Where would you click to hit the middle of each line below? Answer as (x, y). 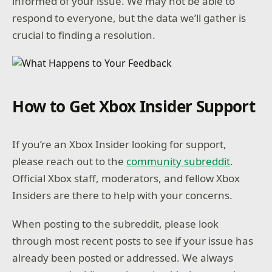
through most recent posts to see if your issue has (133, 241)
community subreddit (178, 161)
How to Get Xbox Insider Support (134, 106)
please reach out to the (70, 161)
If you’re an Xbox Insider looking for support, (120, 144)
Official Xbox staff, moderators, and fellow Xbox (126, 178)
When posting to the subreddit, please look (116, 224)
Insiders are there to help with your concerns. (123, 195)
